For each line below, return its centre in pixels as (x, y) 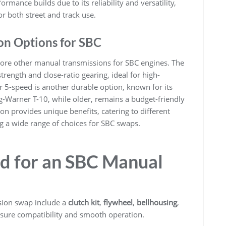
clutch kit (84, 202)
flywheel (118, 202)
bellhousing (157, 202)
